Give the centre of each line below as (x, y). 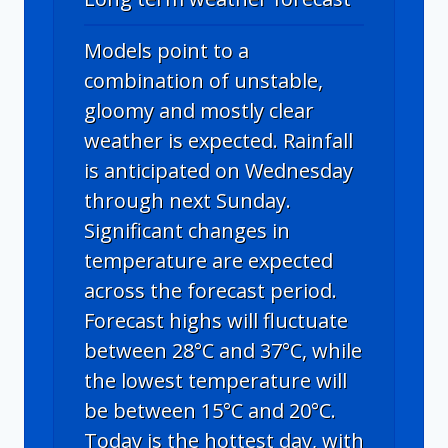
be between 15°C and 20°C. (210, 410)
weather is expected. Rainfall (218, 140)
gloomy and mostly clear (199, 110)
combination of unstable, (203, 80)
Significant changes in (187, 230)
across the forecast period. (210, 290)
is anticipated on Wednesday (218, 170)
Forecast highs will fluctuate (216, 320)
